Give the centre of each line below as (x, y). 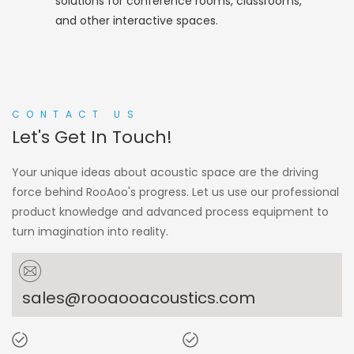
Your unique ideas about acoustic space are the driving (165, 172)
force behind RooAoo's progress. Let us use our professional (175, 192)
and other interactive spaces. (137, 21)
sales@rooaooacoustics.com (139, 298)
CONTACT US (76, 114)
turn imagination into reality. (90, 231)
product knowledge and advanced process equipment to (170, 211)
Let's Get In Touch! (92, 137)
